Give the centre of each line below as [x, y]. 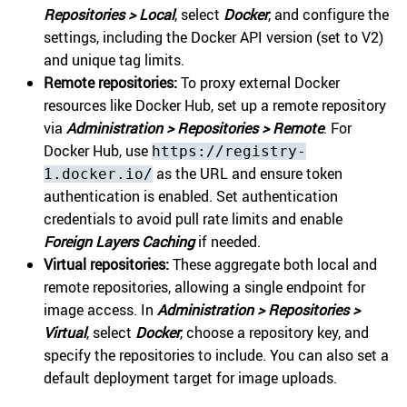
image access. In [100, 310]
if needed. [228, 242]
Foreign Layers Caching [119, 242]
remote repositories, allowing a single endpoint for [204, 288]
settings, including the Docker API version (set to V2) [213, 38]
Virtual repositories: [106, 265]
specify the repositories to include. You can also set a [216, 356]
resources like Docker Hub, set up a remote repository [215, 106]
